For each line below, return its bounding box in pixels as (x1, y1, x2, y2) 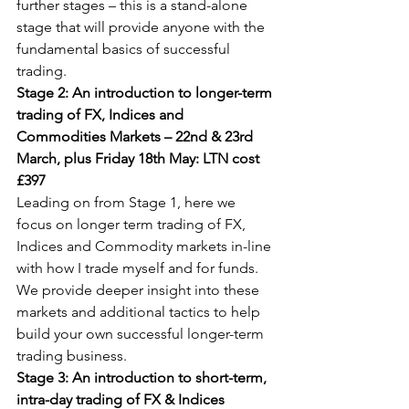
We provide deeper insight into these (16, 281, 263, 299)
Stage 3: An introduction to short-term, (16, 369, 270, 386)
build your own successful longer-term (16, 325, 267, 342)
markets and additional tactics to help (16, 303, 264, 320)
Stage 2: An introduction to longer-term (16, 84, 276, 101)
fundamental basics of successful (16, 40, 234, 58)
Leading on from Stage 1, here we (16, 194, 239, 211)
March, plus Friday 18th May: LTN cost (16, 150, 263, 167)
